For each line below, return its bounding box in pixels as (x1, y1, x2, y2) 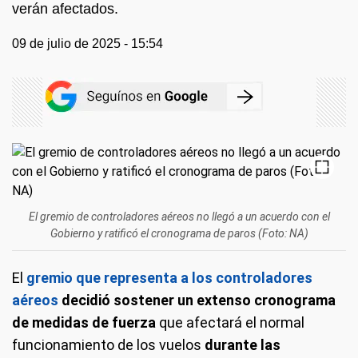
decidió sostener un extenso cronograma (62, 292, 336, 308)
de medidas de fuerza (12, 314, 159, 331)
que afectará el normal (159, 314, 304, 331)
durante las (201, 336, 280, 353)
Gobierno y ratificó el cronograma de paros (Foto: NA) (50, 227, 308, 240)
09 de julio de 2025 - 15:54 (12, 37, 163, 50)
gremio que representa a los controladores (26, 269, 312, 286)
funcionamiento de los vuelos (12, 336, 201, 353)
